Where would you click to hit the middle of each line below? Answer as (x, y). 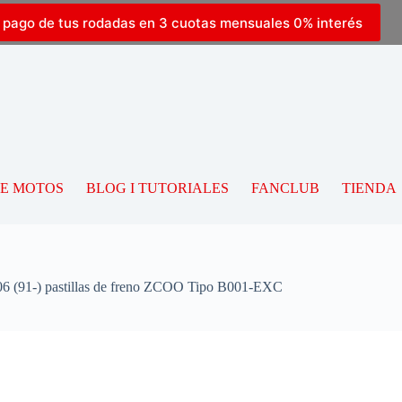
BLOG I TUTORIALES (157, 188)
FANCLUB (285, 188)
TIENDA (369, 188)
